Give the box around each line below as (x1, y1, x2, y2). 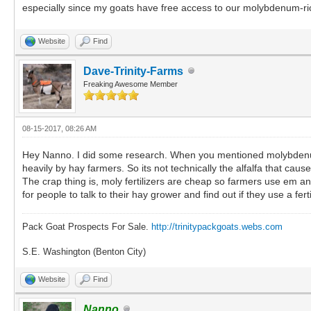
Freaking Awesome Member (83, 79, 178, 88)
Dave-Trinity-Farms (83, 65, 183, 77)
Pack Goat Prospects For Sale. (22, 221, 151, 232)
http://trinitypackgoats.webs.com (151, 221, 283, 232)
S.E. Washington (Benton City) (22, 246, 146, 257)
